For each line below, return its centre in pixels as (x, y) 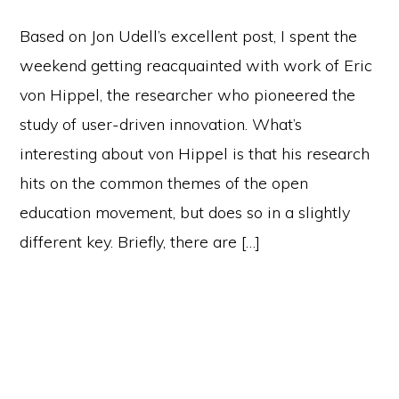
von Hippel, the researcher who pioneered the (188, 95)
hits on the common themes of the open (164, 183)
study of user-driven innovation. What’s (161, 124)
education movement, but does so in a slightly (185, 212)
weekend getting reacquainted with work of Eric (196, 65)
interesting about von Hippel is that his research (195, 154)
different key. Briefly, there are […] (140, 242)
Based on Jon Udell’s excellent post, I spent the (189, 36)
